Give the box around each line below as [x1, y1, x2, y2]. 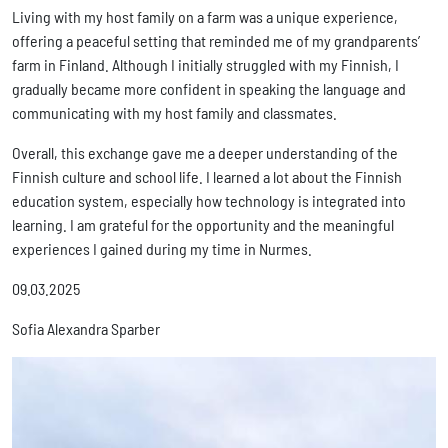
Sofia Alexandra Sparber [12, 319, 163, 339]
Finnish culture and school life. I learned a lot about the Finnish [12, 167, 402, 187]
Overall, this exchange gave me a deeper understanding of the [12, 143, 398, 163]
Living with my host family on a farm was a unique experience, [12, 7, 398, 27]
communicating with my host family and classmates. [12, 103, 337, 123]
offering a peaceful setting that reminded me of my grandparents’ [12, 31, 420, 51]
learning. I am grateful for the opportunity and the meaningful [12, 215, 394, 235]
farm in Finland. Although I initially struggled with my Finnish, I [12, 55, 399, 75]
